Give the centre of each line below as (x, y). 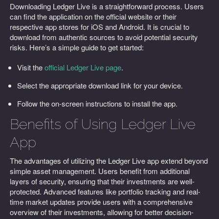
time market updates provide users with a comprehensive (101, 202)
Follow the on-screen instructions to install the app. (97, 103)
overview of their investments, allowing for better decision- (102, 212)
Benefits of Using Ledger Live (103, 124)
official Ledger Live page (83, 67)
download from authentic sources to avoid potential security (104, 37)
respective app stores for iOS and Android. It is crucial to (99, 27)
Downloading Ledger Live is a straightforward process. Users (107, 6)
